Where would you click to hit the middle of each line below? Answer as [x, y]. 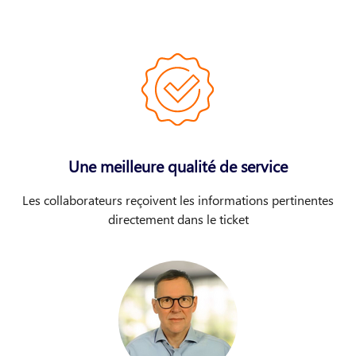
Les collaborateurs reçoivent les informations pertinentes [178, 200]
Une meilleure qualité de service [178, 166]
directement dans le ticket [178, 219]
